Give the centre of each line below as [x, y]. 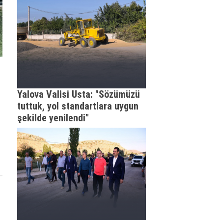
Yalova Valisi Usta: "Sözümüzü [78, 94]
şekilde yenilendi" [53, 118]
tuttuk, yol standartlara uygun [78, 106]
